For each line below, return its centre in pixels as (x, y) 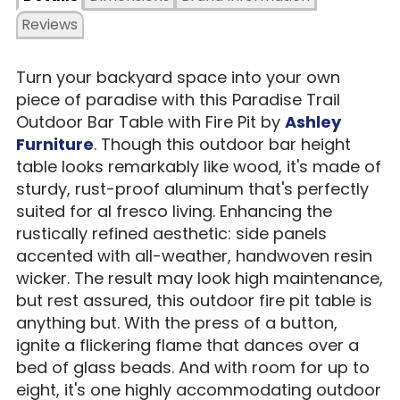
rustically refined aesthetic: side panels (171, 233)
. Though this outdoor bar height (222, 144)
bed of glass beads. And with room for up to (192, 367)
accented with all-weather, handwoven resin (194, 255)
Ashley (312, 121)
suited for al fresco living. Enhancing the (174, 211)
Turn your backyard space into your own (178, 77)
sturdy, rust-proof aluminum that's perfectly (192, 188)
